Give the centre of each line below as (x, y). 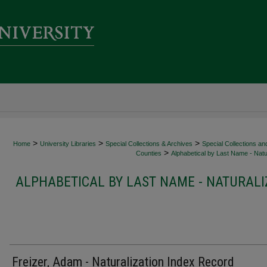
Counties (149, 153)
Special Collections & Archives (149, 144)
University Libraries (68, 144)
